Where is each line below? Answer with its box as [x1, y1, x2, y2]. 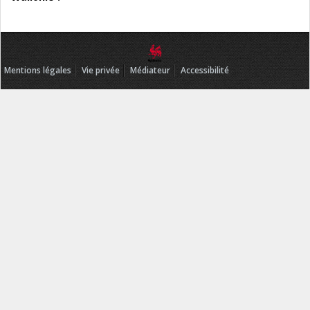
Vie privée [82, 64, 120, 77]
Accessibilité [181, 64, 229, 77]
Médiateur [130, 64, 170, 77]
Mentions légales [4, 64, 71, 77]
